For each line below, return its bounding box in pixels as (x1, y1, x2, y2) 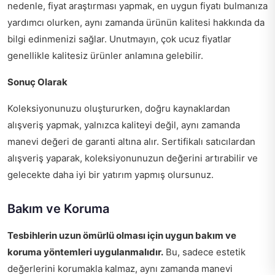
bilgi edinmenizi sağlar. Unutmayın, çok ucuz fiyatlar (7, 33, 231, 45)
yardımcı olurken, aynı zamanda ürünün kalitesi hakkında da (7, 17, 265, 28)
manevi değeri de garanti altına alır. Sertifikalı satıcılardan (7, 136, 255, 147)
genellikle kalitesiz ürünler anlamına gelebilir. (7, 50, 203, 61)
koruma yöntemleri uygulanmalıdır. (7, 246, 163, 258)
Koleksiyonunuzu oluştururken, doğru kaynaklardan (7, 103, 230, 114)
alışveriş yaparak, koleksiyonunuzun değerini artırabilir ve (7, 152, 258, 164)
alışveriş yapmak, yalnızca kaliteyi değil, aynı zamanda (7, 119, 240, 131)
